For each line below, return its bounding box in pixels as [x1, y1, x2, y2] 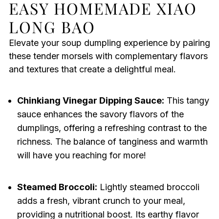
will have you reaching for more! [17, 150, 146, 161]
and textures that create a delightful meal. [8, 64, 176, 75]
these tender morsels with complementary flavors [8, 51, 208, 62]
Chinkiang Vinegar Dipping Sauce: [17, 95, 164, 106]
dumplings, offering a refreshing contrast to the [17, 123, 207, 133]
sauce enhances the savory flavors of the [17, 109, 184, 120]
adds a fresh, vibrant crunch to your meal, [17, 196, 185, 206]
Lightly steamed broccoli [97, 182, 199, 193]
